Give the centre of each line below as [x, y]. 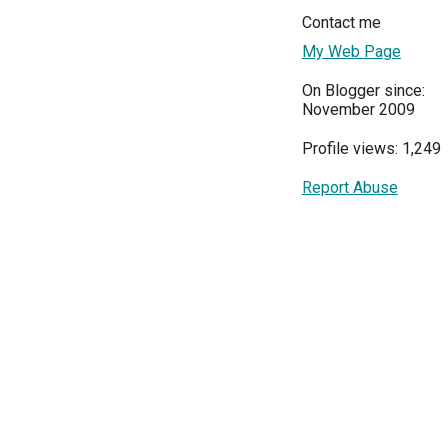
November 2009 [358, 109]
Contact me [341, 22]
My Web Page [351, 51]
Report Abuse [350, 187]
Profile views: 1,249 [371, 148]
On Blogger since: [363, 90]
